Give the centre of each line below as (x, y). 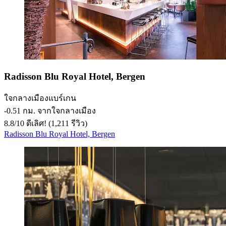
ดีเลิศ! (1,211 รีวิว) (56, 123)
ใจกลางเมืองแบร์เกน (40, 98)
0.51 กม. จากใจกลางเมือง (51, 110)
